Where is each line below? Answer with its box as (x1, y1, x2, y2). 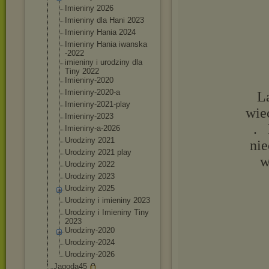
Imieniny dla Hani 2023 (65, 16, 144, 25)
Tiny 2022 (65, 67, 99, 76)
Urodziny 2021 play (65, 148, 131, 157)
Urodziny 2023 (65, 172, 115, 181)
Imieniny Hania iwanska (65, 40, 147, 49)
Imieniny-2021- (65, 100, 116, 109)
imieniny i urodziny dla (65, 58, 142, 67)
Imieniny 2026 (65, 4, 113, 13)
